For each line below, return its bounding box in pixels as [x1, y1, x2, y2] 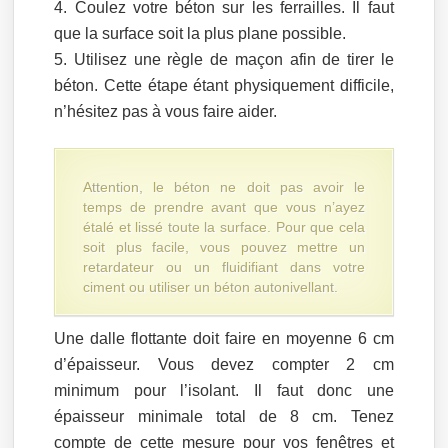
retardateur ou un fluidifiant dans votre [83, 258, 365, 275]
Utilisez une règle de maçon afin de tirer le [74, 50, 394, 68]
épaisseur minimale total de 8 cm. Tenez [54, 407, 394, 425]
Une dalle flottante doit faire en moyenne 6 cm [54, 329, 394, 347]
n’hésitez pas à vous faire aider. [54, 102, 278, 120]
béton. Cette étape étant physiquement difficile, [54, 76, 394, 94]
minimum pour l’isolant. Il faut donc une [54, 381, 394, 399]
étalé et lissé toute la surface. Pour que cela [83, 218, 365, 235]
